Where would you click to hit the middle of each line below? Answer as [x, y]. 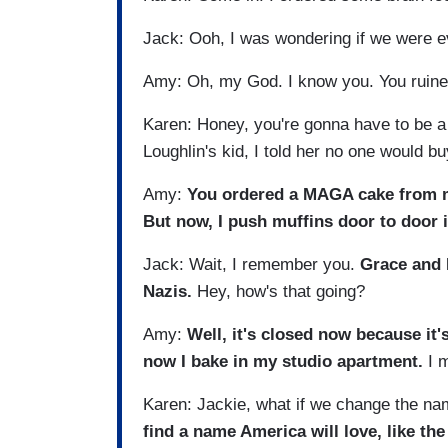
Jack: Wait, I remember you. [251, 264]
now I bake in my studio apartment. [283, 361]
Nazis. [170, 291]
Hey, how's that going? [281, 291]
